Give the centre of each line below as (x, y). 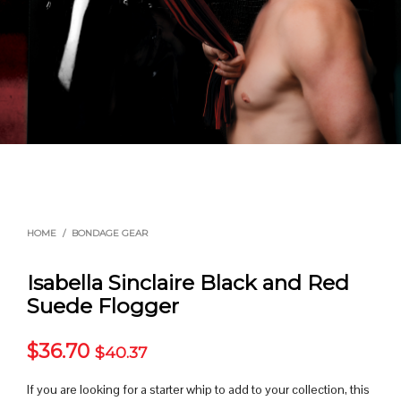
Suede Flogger (103, 307)
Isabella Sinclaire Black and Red (188, 283)
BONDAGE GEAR (110, 234)
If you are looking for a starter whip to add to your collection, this (198, 390)
